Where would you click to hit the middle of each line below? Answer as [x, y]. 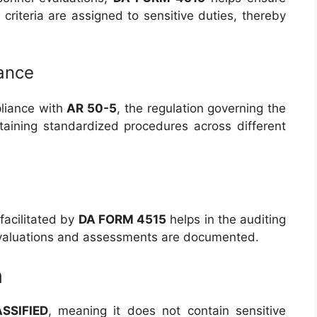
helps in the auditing [226, 219]
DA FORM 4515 [122, 219]
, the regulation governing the [202, 108]
